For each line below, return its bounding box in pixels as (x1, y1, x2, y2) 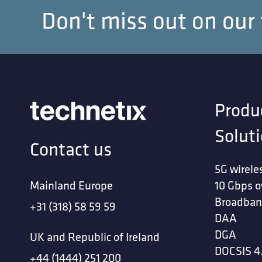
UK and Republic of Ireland (30, 229, 160, 244)
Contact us (30, 137, 112, 161)
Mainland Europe (30, 177, 113, 192)
